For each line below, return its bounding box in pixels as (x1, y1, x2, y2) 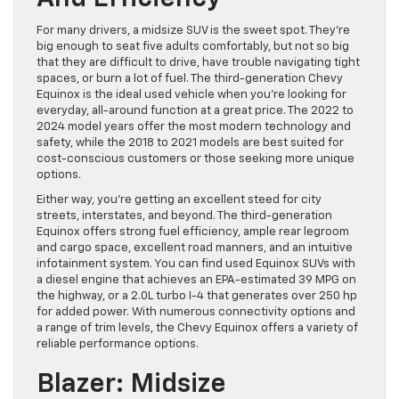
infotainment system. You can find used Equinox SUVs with (37, 257, 355, 270)
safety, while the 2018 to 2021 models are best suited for (37, 136, 344, 149)
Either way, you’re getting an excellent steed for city (37, 193, 322, 206)
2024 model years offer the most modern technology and (37, 120, 351, 133)
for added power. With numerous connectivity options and (37, 305, 355, 318)
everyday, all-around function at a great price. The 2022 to (37, 104, 354, 117)
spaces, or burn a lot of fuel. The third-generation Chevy (37, 72, 343, 85)
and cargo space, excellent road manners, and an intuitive (37, 241, 353, 254)
